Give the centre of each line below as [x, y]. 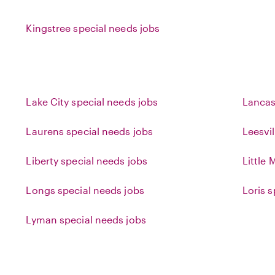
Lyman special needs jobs [86, 219]
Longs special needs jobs [85, 190]
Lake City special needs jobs [92, 102]
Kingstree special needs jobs [93, 28]
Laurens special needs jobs [90, 131]
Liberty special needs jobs [87, 161]
